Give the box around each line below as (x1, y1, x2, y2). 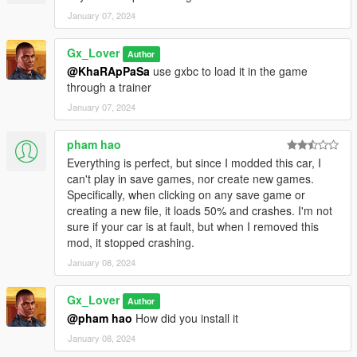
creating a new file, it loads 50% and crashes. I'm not (67, 202, 332, 219)
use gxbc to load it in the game (150, 63, 308, 80)
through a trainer (67, 79, 151, 96)
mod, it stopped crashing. (67, 234, 194, 251)
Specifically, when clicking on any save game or (67, 186, 305, 203)
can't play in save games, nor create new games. (67, 171, 314, 187)
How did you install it (132, 310, 238, 327)
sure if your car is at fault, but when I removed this (67, 218, 319, 235)
